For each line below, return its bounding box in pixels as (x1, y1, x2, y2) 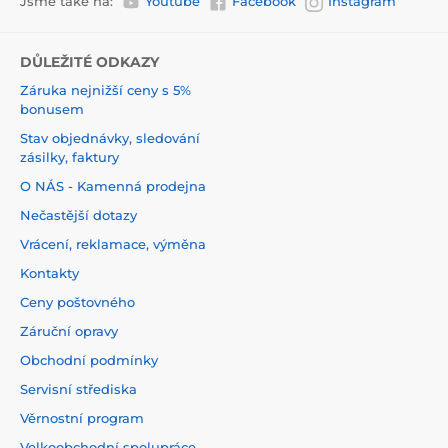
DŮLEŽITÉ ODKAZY (20, 52, 159, 71)
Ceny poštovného (20, 293, 135, 310)
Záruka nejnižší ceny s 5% (20, 81, 191, 98)
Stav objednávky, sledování (20, 129, 200, 146)
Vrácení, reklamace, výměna (20, 235, 206, 252)
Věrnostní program (20, 409, 144, 426)
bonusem (20, 100, 84, 117)
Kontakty (20, 264, 79, 281)
